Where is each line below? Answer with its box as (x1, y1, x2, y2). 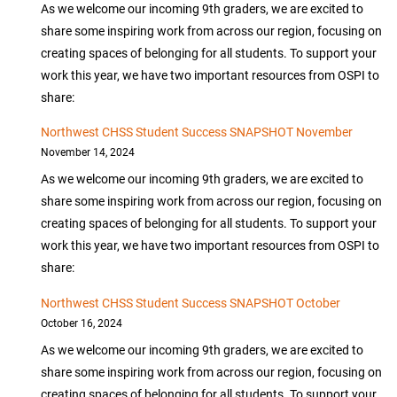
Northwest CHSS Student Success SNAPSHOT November (41, 123, 354, 141)
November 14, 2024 (41, 145, 136, 160)
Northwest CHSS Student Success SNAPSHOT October (41, 293, 341, 311)
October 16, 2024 (41, 315, 123, 330)
